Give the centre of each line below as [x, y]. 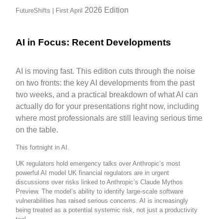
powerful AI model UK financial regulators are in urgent [93, 173]
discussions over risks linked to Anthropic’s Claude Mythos [99, 182]
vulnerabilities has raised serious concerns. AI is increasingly [102, 201]
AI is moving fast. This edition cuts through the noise [106, 71]
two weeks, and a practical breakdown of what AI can [107, 94]
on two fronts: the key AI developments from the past [105, 83]
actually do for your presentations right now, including [108, 106]
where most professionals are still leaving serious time [109, 118]
